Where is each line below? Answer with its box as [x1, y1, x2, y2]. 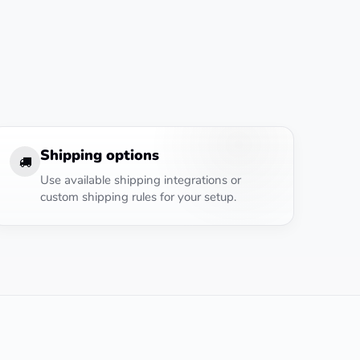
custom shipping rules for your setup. [40, 189, 237, 205]
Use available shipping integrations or [40, 172, 242, 188]
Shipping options [40, 145, 160, 165]
